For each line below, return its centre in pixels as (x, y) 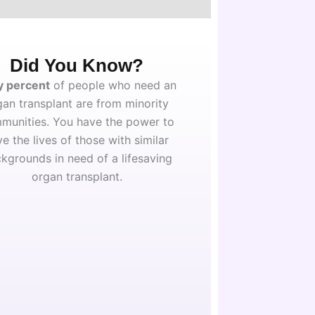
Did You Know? (77, 66)
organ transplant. (77, 176)
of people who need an (114, 85)
